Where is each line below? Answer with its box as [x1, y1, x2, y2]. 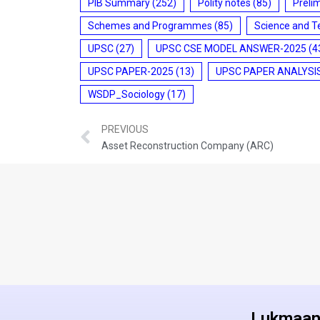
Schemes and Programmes [88, 19, 212, 31]
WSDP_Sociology [88, 88, 165, 100]
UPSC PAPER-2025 [88, 65, 174, 77]
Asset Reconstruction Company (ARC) [101, 140, 274, 152]
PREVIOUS [101, 124, 149, 136]
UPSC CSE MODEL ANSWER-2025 [156, 42, 306, 54]
